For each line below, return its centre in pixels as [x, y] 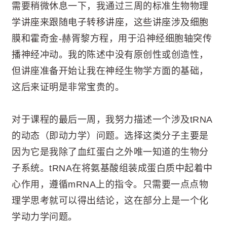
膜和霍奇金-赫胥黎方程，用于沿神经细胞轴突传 [112, 38]
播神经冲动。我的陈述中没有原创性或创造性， [110, 54]
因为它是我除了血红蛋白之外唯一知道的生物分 [110, 152]
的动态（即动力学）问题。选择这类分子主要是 [110, 136]
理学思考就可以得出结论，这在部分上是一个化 [110, 201]
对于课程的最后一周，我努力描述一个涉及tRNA [112, 120]
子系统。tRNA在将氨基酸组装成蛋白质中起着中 [112, 168]
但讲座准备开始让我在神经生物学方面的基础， [110, 71]
